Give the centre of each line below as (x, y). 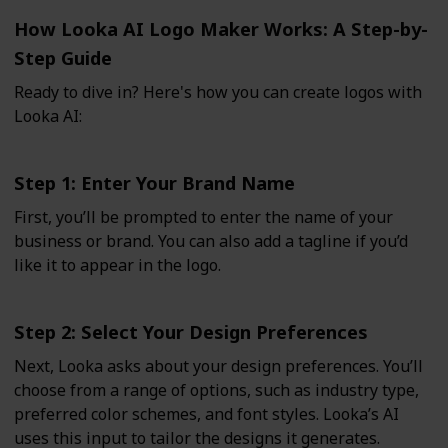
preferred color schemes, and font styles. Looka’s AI (206, 414)
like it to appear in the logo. (117, 265)
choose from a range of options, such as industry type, (216, 390)
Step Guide (63, 58)
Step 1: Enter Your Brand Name (154, 183)
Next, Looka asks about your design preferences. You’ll (218, 366)
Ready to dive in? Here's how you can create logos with (218, 92)
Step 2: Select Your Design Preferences (191, 332)
